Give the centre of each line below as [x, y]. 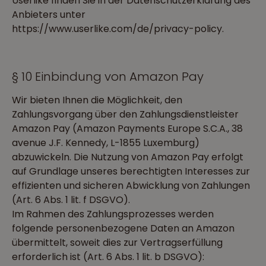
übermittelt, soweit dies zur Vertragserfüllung [117, 243]
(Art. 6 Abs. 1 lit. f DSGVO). [71, 200]
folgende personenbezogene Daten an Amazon [123, 228]
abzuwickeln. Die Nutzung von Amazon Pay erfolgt [128, 157]
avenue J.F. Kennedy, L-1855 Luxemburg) [106, 143]
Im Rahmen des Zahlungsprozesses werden [113, 214]
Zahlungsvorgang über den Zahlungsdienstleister [125, 114]
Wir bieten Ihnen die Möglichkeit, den [97, 100]
